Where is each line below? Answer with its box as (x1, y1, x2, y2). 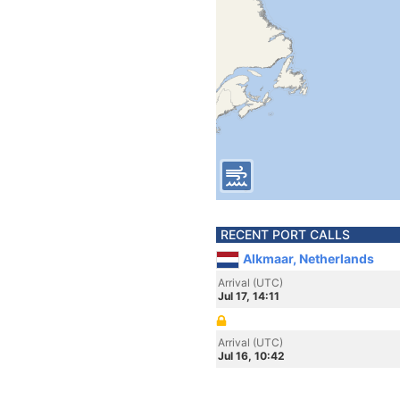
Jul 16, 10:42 (218, 349, 285, 362)
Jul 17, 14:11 (218, 289, 279, 303)
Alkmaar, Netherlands (243, 251, 374, 266)
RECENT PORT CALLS (221, 227, 350, 242)
